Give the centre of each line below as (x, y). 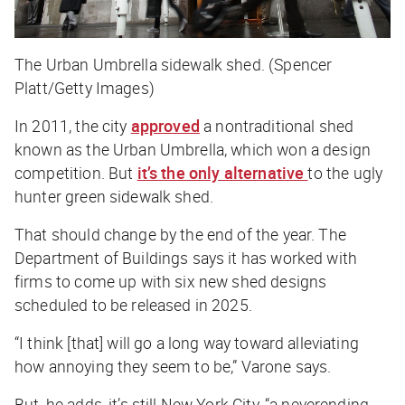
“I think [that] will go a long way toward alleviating (187, 343)
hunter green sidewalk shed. (114, 197)
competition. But (76, 173)
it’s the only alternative (222, 173)
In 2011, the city (73, 126)
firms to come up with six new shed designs (171, 282)
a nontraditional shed (277, 126)
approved (165, 126)
